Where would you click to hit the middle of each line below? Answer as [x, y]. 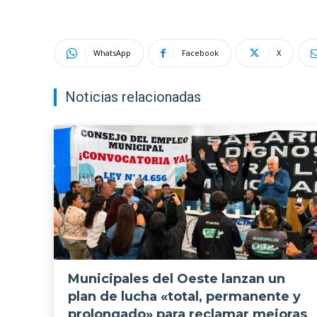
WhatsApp [112, 53]
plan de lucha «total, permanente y [184, 296]
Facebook [200, 53]
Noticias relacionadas [133, 97]
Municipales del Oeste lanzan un [177, 278]
